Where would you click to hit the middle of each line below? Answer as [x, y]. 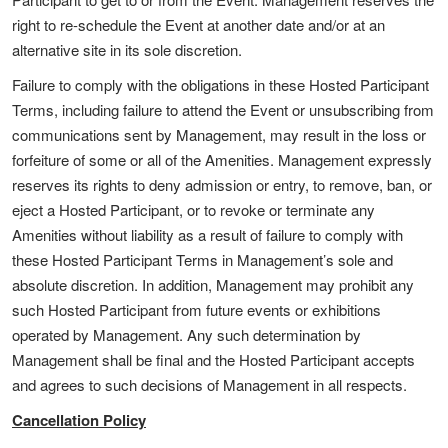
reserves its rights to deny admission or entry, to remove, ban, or [222, 184]
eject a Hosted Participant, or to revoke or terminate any [193, 209]
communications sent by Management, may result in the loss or [219, 134]
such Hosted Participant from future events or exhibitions [196, 309]
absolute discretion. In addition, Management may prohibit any [213, 284]
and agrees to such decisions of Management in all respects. [209, 384]
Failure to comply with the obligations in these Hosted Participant [220, 84]
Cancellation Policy [79, 420]
